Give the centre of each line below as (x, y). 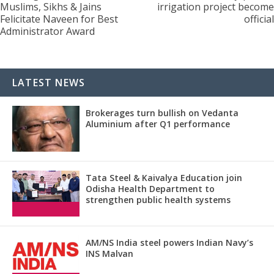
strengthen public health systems (158, 199)
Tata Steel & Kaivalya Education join (164, 177)
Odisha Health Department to (150, 188)
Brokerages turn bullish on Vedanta (162, 113)
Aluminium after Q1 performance (158, 124)
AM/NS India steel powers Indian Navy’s (169, 242)
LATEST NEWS (49, 82)
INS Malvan (109, 253)
